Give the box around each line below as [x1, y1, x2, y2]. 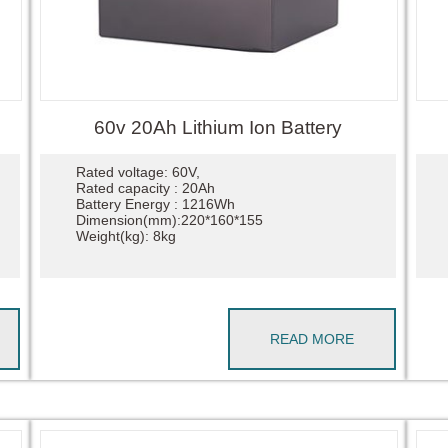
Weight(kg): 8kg [75, 228, 176, 245]
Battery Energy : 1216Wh [75, 196, 235, 213]
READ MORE [270, 331, 355, 348]
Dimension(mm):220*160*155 [75, 212, 263, 229]
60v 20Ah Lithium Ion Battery [94, 116, 343, 138]
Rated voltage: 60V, [75, 164, 200, 181]
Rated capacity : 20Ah [75, 180, 215, 197]
